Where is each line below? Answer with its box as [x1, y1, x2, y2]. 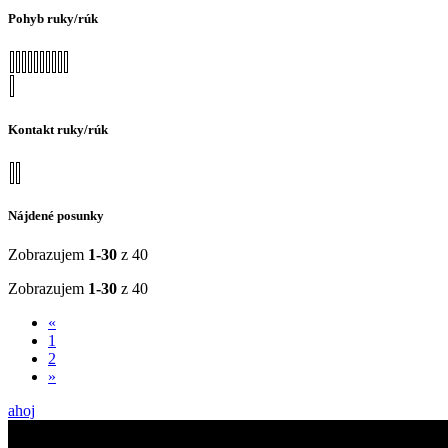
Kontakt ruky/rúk [8, 121, 108, 137]
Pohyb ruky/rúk [8, 11, 98, 27]
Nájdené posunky [8, 207, 104, 223]
